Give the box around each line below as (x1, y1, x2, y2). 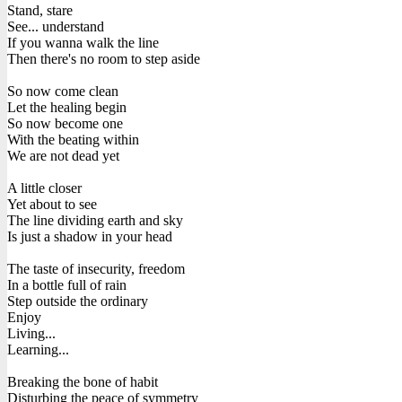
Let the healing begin (7, 99, 127, 115)
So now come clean (7, 83, 118, 99)
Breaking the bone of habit (7, 373, 158, 389)
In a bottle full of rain (7, 276, 127, 293)
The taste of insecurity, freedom (7, 260, 185, 276)
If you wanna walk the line (7, 34, 159, 50)
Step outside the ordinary (7, 293, 148, 309)
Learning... (7, 341, 69, 357)
